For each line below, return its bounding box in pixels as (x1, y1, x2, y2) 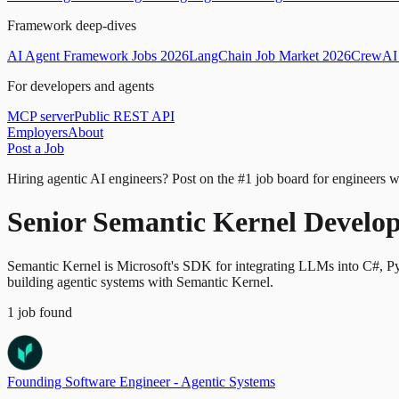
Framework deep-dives (7, 18, 136, 33)
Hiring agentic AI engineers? (7, 171, 168, 186)
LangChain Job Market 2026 (189, 48, 351, 63)
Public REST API (74, 109, 175, 124)
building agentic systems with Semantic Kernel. (7, 273, 273, 289)
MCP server (7, 109, 74, 124)
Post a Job (7, 141, 64, 156)
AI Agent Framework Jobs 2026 (7, 48, 189, 63)
